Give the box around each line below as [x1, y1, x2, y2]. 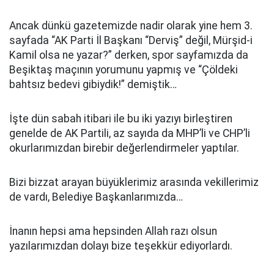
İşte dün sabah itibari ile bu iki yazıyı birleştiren [9, 113, 232, 125]
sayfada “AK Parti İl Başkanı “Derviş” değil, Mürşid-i [9, 34, 253, 46]
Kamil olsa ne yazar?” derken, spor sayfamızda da [9, 49, 248, 61]
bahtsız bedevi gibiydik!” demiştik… [9, 78, 177, 91]
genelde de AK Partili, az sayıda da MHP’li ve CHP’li [9, 127, 250, 139]
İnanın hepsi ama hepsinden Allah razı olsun [9, 225, 217, 237]
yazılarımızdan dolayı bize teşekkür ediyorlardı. [9, 240, 232, 252]
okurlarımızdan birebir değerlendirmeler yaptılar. [9, 142, 239, 154]
